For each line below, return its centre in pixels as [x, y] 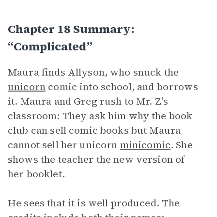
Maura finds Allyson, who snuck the [93, 72]
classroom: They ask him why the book [100, 116]
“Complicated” [50, 46]
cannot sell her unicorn [64, 145]
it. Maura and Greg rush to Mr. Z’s [88, 101]
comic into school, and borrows [122, 87]
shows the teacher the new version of [96, 159]
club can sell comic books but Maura [94, 130]
